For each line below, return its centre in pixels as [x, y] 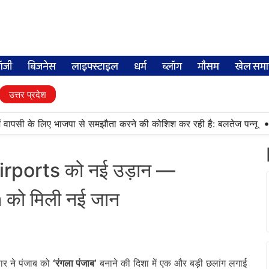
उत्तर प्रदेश [28, 95]
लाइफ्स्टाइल [95, 67]
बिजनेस [42, 67]
